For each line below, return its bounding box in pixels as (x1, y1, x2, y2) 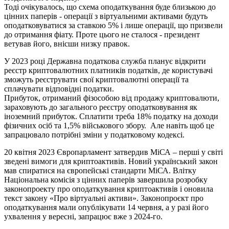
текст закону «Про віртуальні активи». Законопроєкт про (4, 194, 203, 203)
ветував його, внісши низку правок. (4, 39, 130, 49)
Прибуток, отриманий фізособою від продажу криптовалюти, (4, 94, 219, 103)
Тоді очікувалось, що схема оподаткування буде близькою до (4, 3, 216, 12)
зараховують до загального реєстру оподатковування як (4, 103, 197, 112)
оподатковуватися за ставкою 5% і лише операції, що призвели (4, 21, 223, 30)
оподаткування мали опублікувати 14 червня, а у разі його (4, 203, 209, 212)
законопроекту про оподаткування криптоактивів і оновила (4, 185, 213, 194)
